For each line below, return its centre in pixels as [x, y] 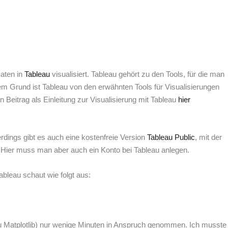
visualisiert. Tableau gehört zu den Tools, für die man [137, 74]
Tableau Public [171, 137]
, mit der [209, 137]
